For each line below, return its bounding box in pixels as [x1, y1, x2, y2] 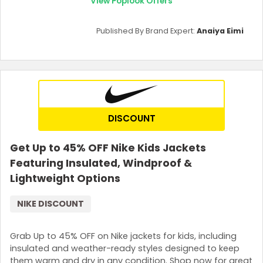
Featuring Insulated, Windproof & [10, 156, 192, 170]
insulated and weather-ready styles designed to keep [10, 242, 240, 255]
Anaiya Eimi [197, 25, 244, 36]
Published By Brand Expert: [96, 25, 197, 36]
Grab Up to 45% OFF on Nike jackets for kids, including [10, 230, 237, 242]
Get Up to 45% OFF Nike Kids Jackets [10, 140, 206, 155]
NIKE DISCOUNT [17, 197, 84, 210]
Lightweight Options [10, 171, 120, 186]
